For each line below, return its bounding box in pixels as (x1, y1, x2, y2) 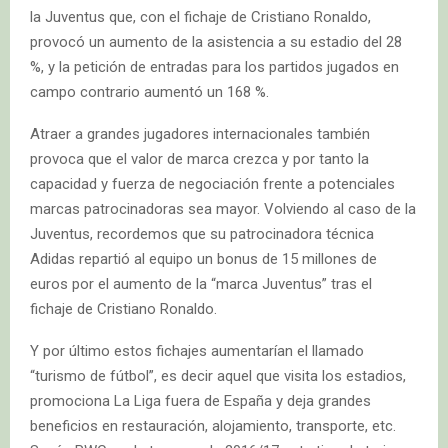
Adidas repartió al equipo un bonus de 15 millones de (30, 249, 377, 268)
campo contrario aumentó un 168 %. (30, 82, 269, 101)
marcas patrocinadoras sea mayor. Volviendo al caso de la (30, 199, 416, 218)
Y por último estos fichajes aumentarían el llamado (30, 341, 364, 360)
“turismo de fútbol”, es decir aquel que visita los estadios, (30, 366, 406, 385)
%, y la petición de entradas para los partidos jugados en (30, 57, 399, 76)
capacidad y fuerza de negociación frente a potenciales (30, 174, 395, 193)
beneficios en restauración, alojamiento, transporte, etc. (30, 416, 396, 435)
